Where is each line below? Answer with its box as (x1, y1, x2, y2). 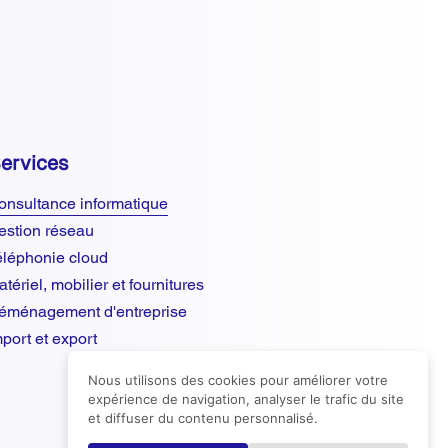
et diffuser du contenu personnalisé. (88, 410, 318, 426)
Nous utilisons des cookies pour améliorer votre (88, 372, 388, 388)
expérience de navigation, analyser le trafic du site (88, 391, 404, 407)
